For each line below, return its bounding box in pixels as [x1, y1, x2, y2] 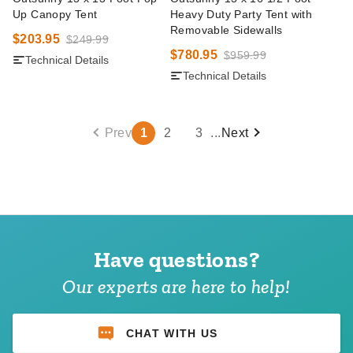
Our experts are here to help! [62, 275, 291, 298]
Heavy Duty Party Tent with [170, 8, 313, 20]
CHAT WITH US [125, 326, 218, 340]
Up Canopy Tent [13, 8, 98, 20]
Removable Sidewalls [170, 24, 283, 36]
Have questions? [93, 247, 260, 273]
